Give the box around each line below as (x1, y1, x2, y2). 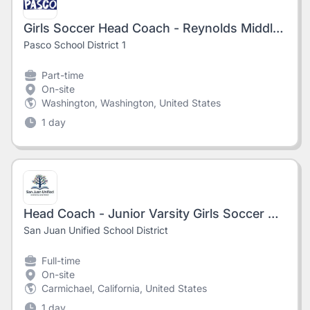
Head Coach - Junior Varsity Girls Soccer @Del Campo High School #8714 (268, 206, 278, 221)
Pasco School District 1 (24, 39, 126, 51)
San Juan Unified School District (24, 224, 168, 236)
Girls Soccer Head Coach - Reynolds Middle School (273, 21, 283, 35)
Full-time (42, 255, 80, 266)
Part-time (42, 69, 84, 81)
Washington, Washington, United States (42, 97, 221, 109)
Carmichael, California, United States (42, 282, 207, 294)
